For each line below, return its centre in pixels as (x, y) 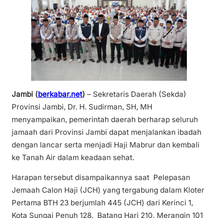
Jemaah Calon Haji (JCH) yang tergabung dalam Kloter (108, 190)
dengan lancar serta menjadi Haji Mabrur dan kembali (106, 145)
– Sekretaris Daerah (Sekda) (136, 94)
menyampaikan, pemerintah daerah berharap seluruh (105, 119)
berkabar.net (60, 94)
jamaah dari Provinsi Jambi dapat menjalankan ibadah (107, 132)
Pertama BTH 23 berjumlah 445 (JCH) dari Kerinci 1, (102, 203)
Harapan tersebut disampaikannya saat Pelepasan (101, 178)
